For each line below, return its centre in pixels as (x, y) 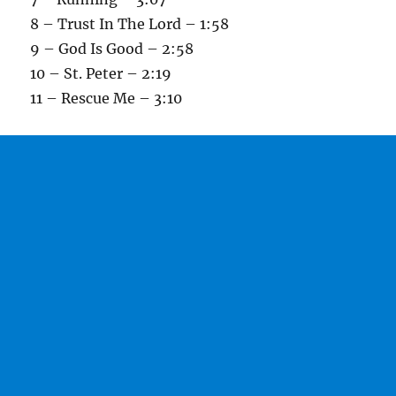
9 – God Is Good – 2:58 (112, 49)
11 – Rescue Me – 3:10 (107, 99)
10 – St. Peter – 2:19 (101, 74)
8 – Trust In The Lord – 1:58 (130, 24)
